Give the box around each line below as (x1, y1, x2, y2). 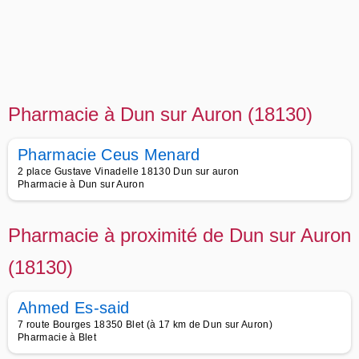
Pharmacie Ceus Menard (18, 146, 200, 163)
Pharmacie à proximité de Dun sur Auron (8, 224, 351, 246)
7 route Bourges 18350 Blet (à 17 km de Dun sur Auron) (18, 319, 272, 330)
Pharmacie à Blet (18, 332, 97, 343)
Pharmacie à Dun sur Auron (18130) (8, 103, 313, 125)
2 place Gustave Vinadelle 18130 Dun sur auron (18, 166, 240, 177)
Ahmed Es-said (18, 299, 130, 317)
